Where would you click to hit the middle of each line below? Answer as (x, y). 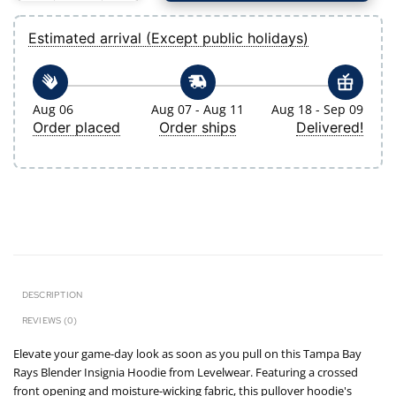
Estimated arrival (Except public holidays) (168, 38)
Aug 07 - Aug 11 (198, 109)
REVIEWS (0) (49, 320)
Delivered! (329, 127)
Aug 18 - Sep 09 (317, 109)
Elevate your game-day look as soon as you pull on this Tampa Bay (187, 354)
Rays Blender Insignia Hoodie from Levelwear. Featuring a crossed (186, 372)
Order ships (198, 127)
